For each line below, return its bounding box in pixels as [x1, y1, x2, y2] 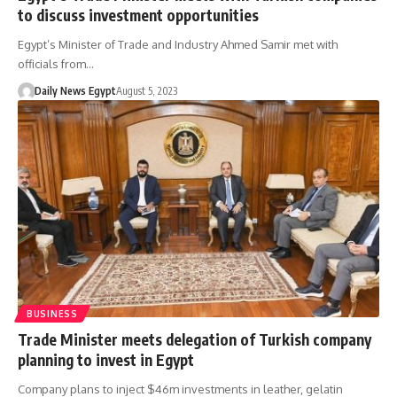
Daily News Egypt [34, 84, 116, 98]
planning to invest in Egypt [18, 349, 194, 370]
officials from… [18, 57, 94, 72]
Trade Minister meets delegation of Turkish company [18, 329, 371, 349]
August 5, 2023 [115, 84, 177, 98]
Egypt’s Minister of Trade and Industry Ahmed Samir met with [18, 37, 338, 52]
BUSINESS [27, 307, 78, 319]
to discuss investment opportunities [18, 5, 259, 26]
